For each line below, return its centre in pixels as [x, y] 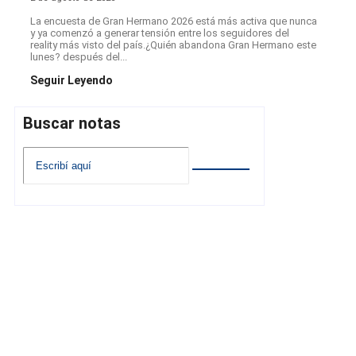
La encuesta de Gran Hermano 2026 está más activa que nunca [174, 21]
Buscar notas [72, 124]
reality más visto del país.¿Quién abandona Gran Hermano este [173, 45]
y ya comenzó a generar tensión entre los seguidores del [160, 33]
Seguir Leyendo [72, 81]
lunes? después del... [79, 57]
